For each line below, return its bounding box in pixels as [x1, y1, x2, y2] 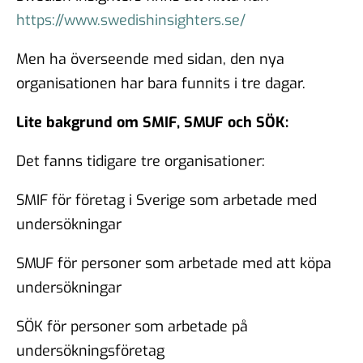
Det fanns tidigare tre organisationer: [16, 151, 265, 171]
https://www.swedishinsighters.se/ [16, 10, 246, 30]
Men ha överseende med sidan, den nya [16, 49, 284, 69]
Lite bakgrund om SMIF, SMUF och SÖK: [16, 112, 288, 132]
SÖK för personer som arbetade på [16, 316, 248, 336]
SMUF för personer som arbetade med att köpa [16, 253, 331, 273]
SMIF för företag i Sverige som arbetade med [16, 190, 317, 210]
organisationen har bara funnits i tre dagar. [16, 73, 305, 93]
